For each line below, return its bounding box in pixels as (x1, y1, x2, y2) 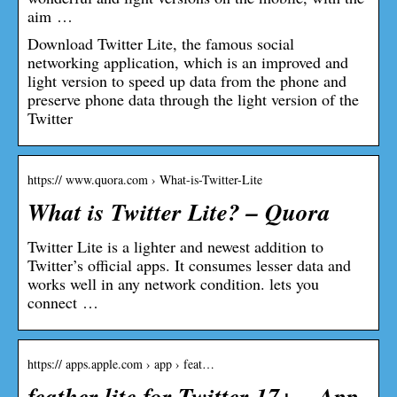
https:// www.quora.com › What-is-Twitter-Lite (27, 170, 262, 188)
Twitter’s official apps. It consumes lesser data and (27, 253, 351, 276)
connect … (27, 291, 98, 313)
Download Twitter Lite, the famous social (27, 32, 294, 54)
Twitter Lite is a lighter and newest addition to (27, 235, 323, 257)
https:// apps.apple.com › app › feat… (27, 354, 214, 372)
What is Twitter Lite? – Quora (27, 194, 331, 229)
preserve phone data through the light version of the (27, 88, 359, 110)
